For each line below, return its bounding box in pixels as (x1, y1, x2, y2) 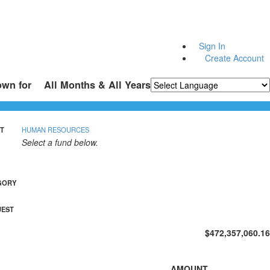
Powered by (151, 92, 198, 104)
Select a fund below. (22, 136, 98, 149)
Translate (221, 92, 256, 104)
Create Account (205, 52, 264, 64)
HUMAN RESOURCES (22, 125, 89, 135)
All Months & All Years (44, 77, 151, 92)
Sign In (199, 40, 225, 52)
